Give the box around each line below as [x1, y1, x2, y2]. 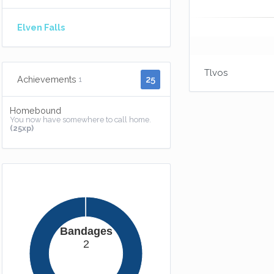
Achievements [17, 74, 76, 84]
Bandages [60, 225, 113, 237]
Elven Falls [17, 22, 65, 32]
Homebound [10, 105, 61, 116]
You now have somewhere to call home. [10, 115, 151, 124]
